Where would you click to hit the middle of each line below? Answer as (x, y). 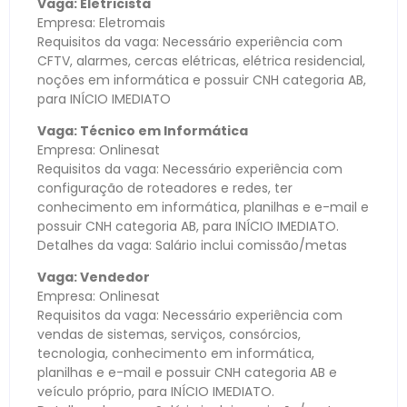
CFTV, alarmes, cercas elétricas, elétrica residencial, (201, 60)
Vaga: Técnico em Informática (143, 131)
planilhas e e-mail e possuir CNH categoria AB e (187, 373)
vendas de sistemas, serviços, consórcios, (169, 335)
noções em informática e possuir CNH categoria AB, (202, 79)
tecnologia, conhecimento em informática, (176, 354)
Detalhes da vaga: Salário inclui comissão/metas (192, 245)
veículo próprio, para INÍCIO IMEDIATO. (156, 392)
